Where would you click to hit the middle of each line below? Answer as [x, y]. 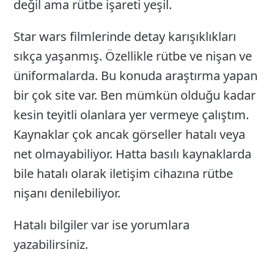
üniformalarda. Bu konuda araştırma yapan [136, 76]
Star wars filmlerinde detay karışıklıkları [125, 37]
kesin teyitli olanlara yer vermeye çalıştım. [131, 115]
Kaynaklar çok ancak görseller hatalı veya [130, 135]
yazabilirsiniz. [51, 245]
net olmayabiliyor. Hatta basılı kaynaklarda [133, 154]
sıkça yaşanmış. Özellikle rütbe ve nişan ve [133, 56]
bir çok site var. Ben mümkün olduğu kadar [135, 95]
